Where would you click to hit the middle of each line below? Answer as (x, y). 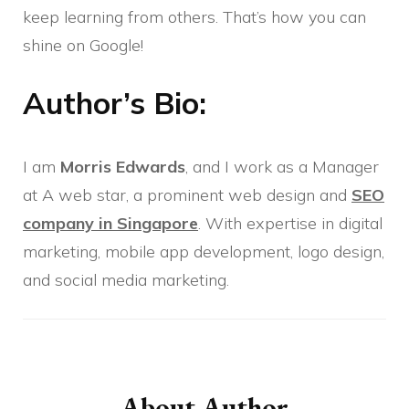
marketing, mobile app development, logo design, (204, 252)
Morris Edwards (123, 167)
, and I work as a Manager (282, 167)
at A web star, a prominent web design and (187, 195)
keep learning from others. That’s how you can (194, 17)
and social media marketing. (126, 280)
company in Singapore (110, 224)
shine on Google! (83, 46)
